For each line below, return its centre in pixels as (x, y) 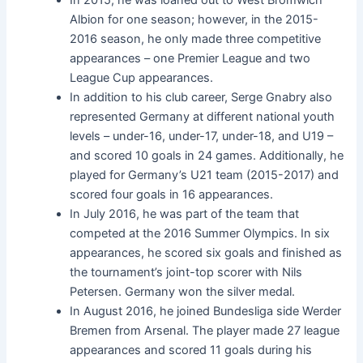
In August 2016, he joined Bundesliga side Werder (206, 311)
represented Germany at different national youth (203, 116)
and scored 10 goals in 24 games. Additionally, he (207, 155)
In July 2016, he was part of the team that (185, 214)
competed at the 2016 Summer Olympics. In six (200, 233)
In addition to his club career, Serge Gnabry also (201, 97)
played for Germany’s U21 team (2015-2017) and (205, 175)
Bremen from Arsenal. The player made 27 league (205, 330)
